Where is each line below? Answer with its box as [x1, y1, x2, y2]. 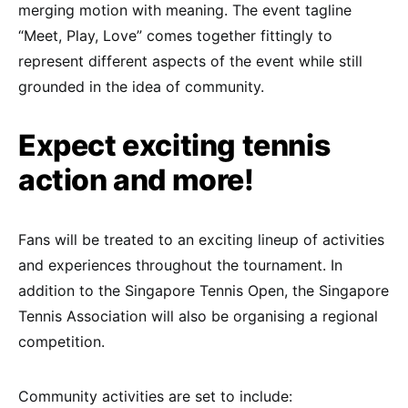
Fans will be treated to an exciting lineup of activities [18, 229, 384, 249]
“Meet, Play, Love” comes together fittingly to [18, 25, 332, 45]
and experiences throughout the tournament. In [18, 255, 342, 274]
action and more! [18, 161, 254, 198]
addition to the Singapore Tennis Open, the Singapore [18, 280, 389, 300]
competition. [18, 331, 105, 351]
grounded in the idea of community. [18, 76, 264, 96]
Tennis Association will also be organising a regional [18, 306, 378, 325]
